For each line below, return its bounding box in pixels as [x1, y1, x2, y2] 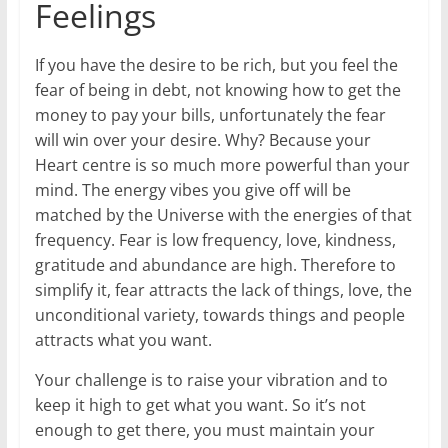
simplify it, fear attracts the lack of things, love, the [34, 278, 412, 301]
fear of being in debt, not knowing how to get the [34, 78, 401, 101]
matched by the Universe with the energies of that [34, 203, 412, 226]
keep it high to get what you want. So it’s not [34, 393, 366, 416]
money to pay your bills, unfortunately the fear [34, 103, 386, 126]
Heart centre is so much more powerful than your [34, 153, 410, 176]
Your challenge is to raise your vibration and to [34, 368, 388, 391]
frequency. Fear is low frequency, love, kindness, [34, 228, 396, 251]
